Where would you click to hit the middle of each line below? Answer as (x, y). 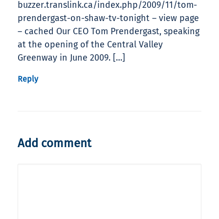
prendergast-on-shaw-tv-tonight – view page (108, 18)
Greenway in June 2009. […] (71, 58)
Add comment (55, 143)
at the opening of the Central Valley (90, 45)
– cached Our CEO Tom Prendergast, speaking (109, 32)
